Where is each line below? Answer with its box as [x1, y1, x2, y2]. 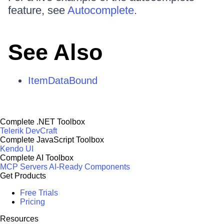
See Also [8, 39, 102, 65]
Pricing [20, 197, 45, 206]
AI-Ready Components [49, 162, 130, 171]
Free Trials [20, 188, 58, 197]
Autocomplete [67, 4, 134, 16]
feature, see [8, 4, 67, 16]
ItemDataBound [28, 75, 97, 86]
